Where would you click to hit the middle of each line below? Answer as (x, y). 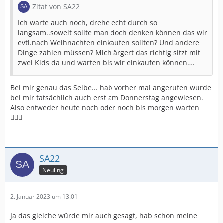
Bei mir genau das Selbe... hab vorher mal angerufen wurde (111, 87)
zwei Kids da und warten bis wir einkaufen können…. (106, 62)
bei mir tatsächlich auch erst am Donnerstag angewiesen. (107, 97)
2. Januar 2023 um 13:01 (44, 196)
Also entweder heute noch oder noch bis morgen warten (105, 107)
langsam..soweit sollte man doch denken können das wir (112, 33)
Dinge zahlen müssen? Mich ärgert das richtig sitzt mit (109, 53)
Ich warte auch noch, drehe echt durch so (88, 23)
